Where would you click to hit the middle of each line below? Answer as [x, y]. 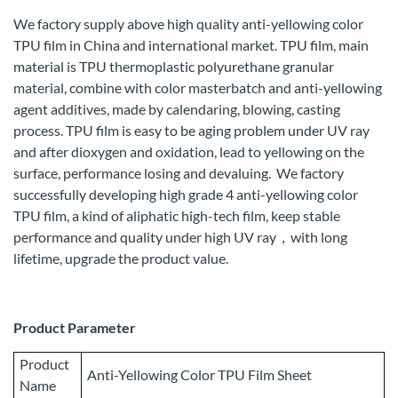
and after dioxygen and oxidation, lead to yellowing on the [189, 152]
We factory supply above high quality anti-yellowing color [188, 24]
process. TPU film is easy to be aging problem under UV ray [191, 131]
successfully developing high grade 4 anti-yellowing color [186, 195]
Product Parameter [75, 328]
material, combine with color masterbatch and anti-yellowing [198, 88]
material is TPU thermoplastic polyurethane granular [174, 67]
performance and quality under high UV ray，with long [180, 237]
